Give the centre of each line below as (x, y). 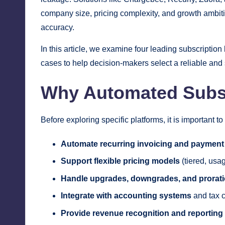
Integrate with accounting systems (126, 196)
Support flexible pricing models (120, 161)
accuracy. (58, 27)
